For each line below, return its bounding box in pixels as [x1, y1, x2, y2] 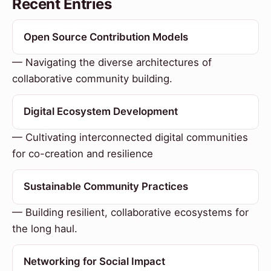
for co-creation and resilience [12, 147, 153, 160]
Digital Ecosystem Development [23, 105, 178, 118]
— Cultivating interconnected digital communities [12, 131, 248, 143]
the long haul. [12, 222, 77, 235]
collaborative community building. [12, 73, 172, 85]
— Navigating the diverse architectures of [12, 56, 212, 69]
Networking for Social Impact [23, 255, 165, 268]
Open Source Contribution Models [23, 30, 188, 43]
